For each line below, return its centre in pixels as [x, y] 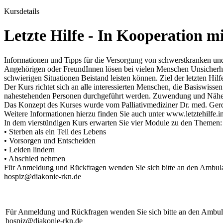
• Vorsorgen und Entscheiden [50, 140]
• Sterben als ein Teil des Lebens [55, 131]
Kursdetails [22, 11]
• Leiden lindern [29, 149]
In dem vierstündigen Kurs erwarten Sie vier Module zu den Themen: [113, 122]
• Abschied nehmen [35, 158]
